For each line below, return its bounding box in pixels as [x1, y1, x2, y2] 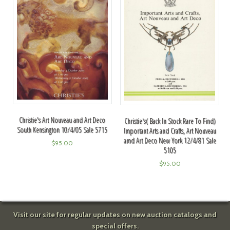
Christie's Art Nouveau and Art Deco [19, 114, 106, 125]
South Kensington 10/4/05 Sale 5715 [17, 124, 108, 135]
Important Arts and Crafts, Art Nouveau [123, 125, 216, 136]
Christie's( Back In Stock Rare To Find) [124, 116, 216, 126]
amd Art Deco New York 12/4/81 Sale [123, 135, 216, 145]
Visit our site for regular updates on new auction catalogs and [13, 210, 217, 220]
